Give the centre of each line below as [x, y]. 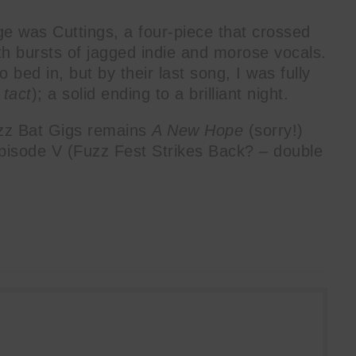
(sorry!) [276, 130]
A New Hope [200, 130]
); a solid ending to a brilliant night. [160, 93]
